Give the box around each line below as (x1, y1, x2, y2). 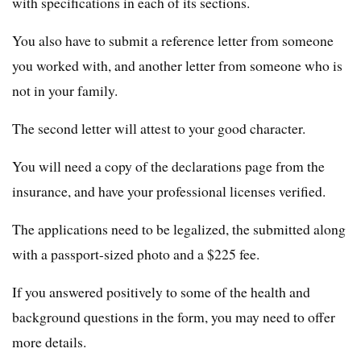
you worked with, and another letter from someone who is (12, 55, 342, 75)
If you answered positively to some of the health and (12, 281, 310, 301)
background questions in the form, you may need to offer (12, 306, 335, 326)
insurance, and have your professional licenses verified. (12, 180, 326, 201)
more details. (12, 331, 86, 351)
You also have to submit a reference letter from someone (12, 30, 334, 50)
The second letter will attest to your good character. (12, 118, 305, 138)
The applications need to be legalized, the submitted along (12, 218, 346, 239)
